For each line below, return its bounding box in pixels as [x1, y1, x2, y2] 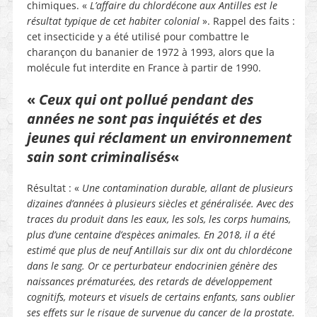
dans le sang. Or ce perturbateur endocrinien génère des [26, 258, 277, 272]
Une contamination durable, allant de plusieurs [81, 180, 293, 195]
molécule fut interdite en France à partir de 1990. [26, 60, 261, 74]
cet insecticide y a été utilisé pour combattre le [26, 29, 249, 43]
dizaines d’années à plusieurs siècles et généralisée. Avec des [26, 196, 294, 210]
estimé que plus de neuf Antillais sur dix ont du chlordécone [26, 243, 292, 257]
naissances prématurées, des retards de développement [26, 274, 272, 288]
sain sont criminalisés [26, 146, 171, 166]
